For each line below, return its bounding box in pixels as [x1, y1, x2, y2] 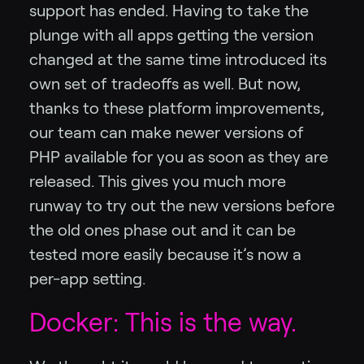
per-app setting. [29, 269, 145, 288]
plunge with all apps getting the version [29, 25, 314, 44]
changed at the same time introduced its [29, 50, 327, 68]
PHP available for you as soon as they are [29, 147, 328, 166]
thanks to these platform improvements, [29, 98, 324, 117]
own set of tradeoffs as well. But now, [29, 74, 301, 93]
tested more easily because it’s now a [29, 245, 301, 263]
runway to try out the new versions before [29, 196, 335, 214]
